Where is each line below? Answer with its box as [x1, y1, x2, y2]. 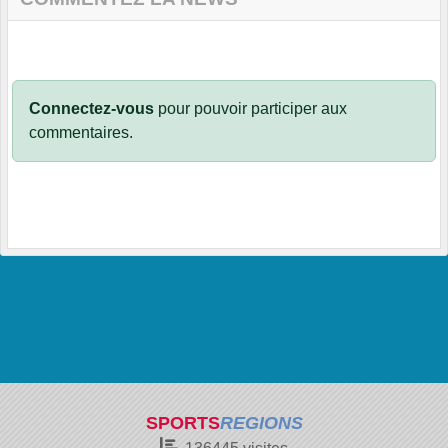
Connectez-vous [29, 100, 154, 118]
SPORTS [145, 413, 220, 433]
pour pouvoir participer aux [154, 100, 347, 118]
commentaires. [29, 124, 133, 142]
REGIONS [219, 413, 303, 433]
